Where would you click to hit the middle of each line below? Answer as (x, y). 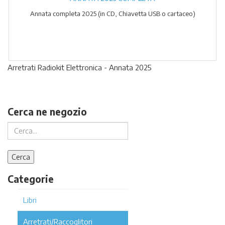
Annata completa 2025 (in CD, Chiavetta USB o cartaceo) (113, 14)
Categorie (31, 179)
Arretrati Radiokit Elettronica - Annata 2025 (80, 67)
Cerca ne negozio (47, 111)
